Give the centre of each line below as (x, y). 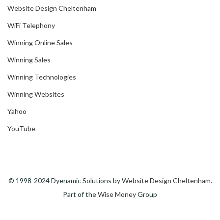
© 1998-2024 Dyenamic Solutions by (65, 181)
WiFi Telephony (31, 26)
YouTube (21, 129)
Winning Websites (36, 94)
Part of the (80, 194)
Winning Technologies (42, 77)
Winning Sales (29, 60)
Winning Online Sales (40, 43)
